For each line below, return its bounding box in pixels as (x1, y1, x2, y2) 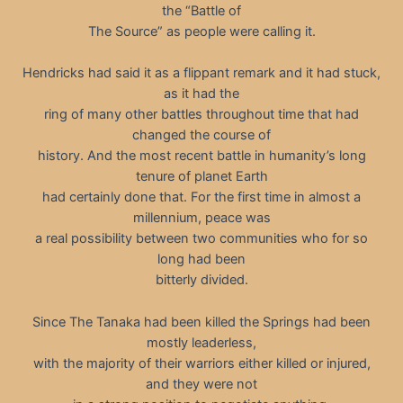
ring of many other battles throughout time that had (44, 106, 359, 123)
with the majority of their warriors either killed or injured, (32, 354, 371, 372)
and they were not (146, 375, 257, 392)
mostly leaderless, (147, 334, 256, 351)
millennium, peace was (132, 210, 271, 227)
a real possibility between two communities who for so (35, 230, 368, 247)
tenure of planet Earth (135, 168, 268, 185)
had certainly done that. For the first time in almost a (42, 189, 361, 206)
